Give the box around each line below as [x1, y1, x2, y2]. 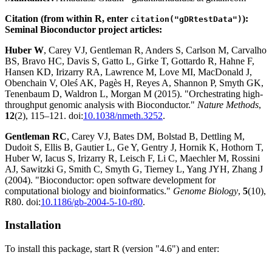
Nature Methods [197, 99, 259, 110]
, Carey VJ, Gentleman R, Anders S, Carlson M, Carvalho [44, 44, 267, 55]
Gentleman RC [5, 131, 67, 141]
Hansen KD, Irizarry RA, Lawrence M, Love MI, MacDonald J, [5, 66, 252, 77]
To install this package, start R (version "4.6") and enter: [5, 243, 219, 254]
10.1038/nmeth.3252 [83, 110, 163, 121]
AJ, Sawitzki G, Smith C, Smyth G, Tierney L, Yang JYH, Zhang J [5, 163, 263, 174]
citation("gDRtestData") [131, 14, 242, 24]
